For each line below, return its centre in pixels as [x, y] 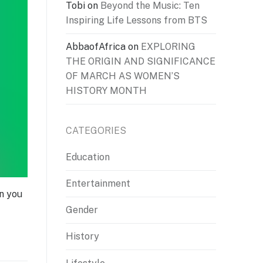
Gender [82, 210]
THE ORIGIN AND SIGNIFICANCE [141, 62]
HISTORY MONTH [106, 91]
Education [88, 157]
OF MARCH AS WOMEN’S [123, 76]
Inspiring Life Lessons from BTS [136, 21]
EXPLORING [168, 47]
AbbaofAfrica [96, 47]
